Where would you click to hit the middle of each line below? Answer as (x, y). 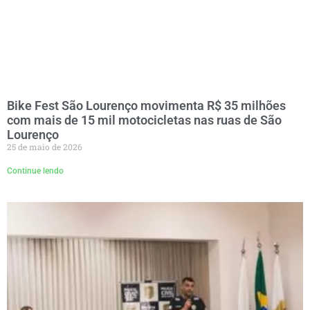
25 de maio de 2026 (45, 146)
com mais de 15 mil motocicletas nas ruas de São (144, 120)
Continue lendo (35, 171)
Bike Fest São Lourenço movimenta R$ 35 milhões (146, 105)
